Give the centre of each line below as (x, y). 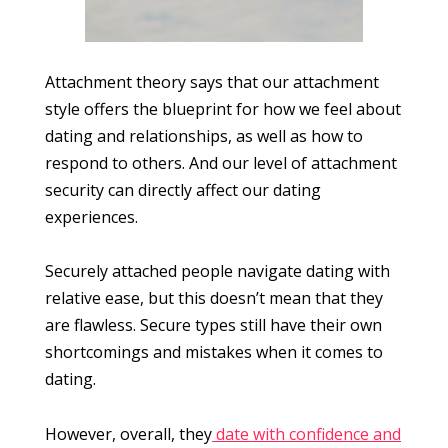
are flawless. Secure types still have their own (213, 325)
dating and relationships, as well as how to (204, 136)
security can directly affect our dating (183, 190)
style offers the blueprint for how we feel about (223, 109)
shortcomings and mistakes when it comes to (214, 352)
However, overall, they (128, 433)
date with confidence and (306, 433)
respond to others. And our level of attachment (221, 163)
